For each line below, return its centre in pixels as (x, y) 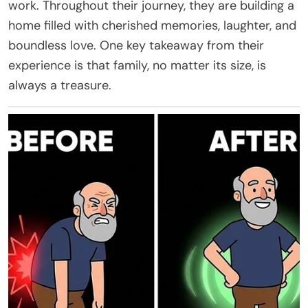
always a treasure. (60, 85)
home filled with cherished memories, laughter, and (152, 25)
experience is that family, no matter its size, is (137, 65)
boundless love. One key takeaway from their (136, 45)
